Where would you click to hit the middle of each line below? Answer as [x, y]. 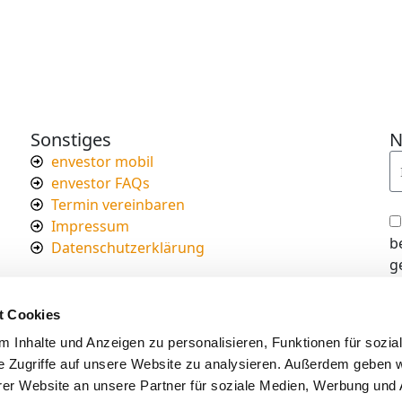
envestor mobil [102, 162]
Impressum [90, 227]
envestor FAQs [100, 184]
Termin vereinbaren [118, 205]
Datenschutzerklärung [127, 248]
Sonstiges [71, 140]
